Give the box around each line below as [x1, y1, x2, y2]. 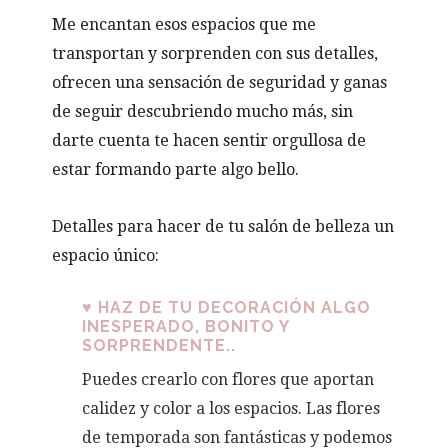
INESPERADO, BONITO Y [82, 316, 290, 336]
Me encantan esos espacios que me [52, 14, 317, 34]
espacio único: [52, 245, 160, 265]
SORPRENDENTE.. [82, 335, 237, 355]
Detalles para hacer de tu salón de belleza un [52, 216, 395, 236]
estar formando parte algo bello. [52, 159, 300, 179]
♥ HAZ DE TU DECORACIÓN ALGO [82, 297, 372, 317]
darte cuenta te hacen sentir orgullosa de [52, 130, 367, 150]
